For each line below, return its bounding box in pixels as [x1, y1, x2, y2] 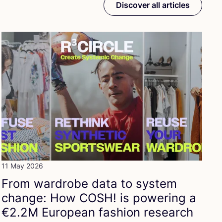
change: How [1, 191, 79, 206]
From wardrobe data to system [1, 176, 177, 191]
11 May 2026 [1, 162, 43, 170]
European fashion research [38, 205, 193, 220]
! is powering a [112, 191, 196, 206]
